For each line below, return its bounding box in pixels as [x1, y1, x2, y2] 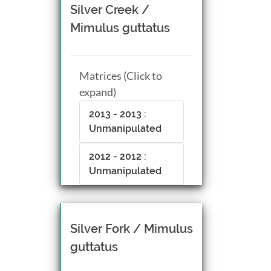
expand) [79, 85, 116, 99]
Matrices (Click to [79, 68, 162, 82]
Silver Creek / [70, 2, 149, 17]
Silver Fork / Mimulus [70, 221, 193, 236]
